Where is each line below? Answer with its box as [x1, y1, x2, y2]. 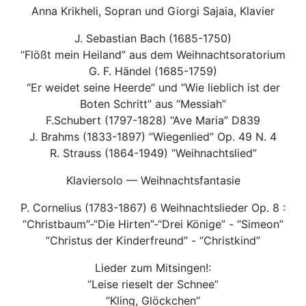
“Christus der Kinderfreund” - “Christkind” [46, 234, 260, 248]
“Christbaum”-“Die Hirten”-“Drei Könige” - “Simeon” [23, 217, 283, 232]
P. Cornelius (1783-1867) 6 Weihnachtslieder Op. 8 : [20, 201, 286, 215]
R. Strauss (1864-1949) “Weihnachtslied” [49, 146, 257, 161]
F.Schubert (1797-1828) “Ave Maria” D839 [46, 113, 260, 128]
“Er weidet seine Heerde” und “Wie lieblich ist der [26, 81, 280, 95]
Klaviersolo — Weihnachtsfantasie [66, 173, 240, 188]
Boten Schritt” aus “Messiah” [80, 97, 226, 111]
